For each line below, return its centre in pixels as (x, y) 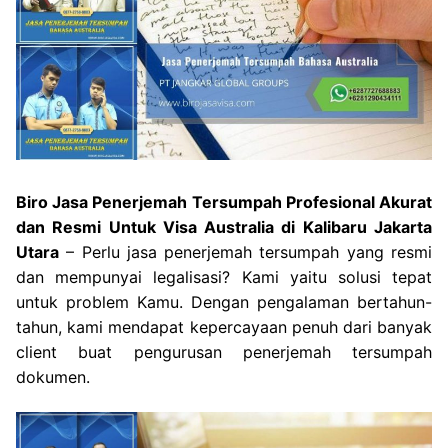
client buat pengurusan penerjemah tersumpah (224, 351)
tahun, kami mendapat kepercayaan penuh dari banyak (224, 326)
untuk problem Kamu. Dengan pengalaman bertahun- (224, 301)
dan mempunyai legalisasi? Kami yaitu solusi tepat (224, 276)
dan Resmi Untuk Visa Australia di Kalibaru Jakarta (224, 226)
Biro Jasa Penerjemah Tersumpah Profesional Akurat (224, 201)
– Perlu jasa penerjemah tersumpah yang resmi (245, 251)
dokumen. (53, 376)
